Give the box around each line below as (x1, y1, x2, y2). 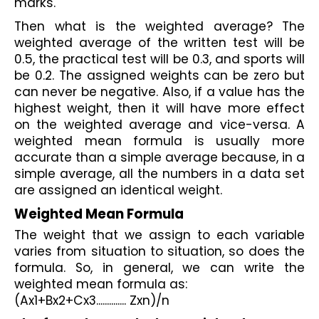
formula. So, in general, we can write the (14, 258, 305, 276)
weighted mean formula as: (14, 275, 187, 293)
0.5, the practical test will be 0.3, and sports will (14, 50, 305, 68)
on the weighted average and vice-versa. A (14, 115, 305, 133)
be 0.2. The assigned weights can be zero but (14, 66, 305, 84)
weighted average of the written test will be (14, 33, 305, 51)
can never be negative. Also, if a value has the (14, 83, 305, 100)
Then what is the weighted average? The (14, 17, 305, 35)
